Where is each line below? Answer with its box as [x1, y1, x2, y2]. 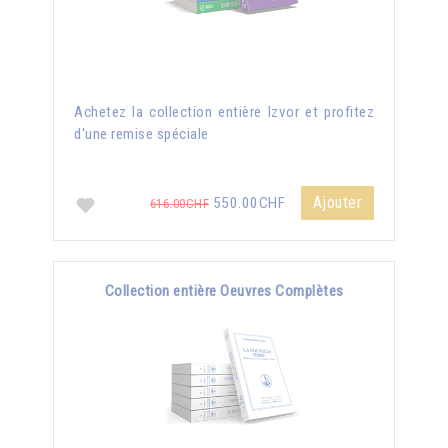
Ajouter [312, 193, 362, 212]
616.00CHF [149, 196, 209, 211]
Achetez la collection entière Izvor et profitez [74, 103, 374, 121]
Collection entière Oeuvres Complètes [104, 282, 344, 300]
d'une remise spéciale [74, 125, 209, 143]
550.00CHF [209, 194, 289, 212]
